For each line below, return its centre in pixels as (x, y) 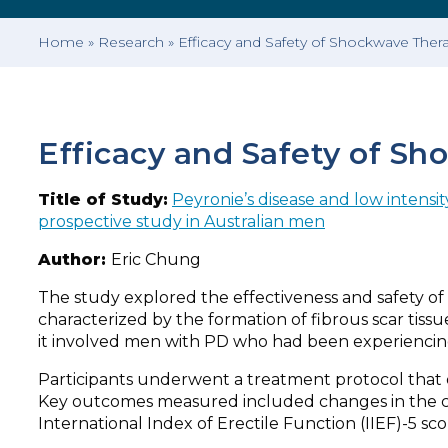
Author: (74, 260)
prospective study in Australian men (181, 222)
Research (131, 42)
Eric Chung (156, 260)
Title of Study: (103, 200)
